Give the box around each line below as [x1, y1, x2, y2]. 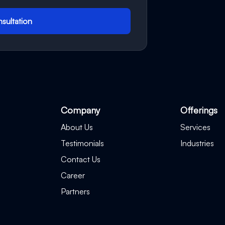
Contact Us [61, 154, 101, 164]
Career [61, 170, 85, 180]
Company [61, 104, 100, 116]
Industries [180, 138, 214, 148]
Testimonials [61, 138, 104, 148]
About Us [61, 122, 93, 132]
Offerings [180, 104, 217, 116]
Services [180, 122, 210, 132]
